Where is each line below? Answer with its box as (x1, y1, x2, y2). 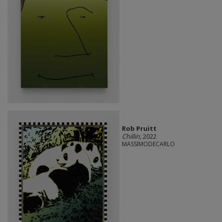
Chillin (121, 132, 140, 141)
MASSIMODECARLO (121, 140, 175, 149)
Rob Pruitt (121, 124, 157, 133)
